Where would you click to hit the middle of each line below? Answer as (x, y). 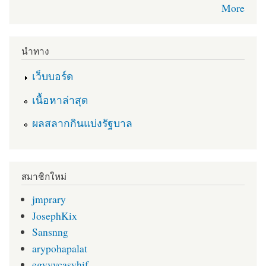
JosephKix (54, 215)
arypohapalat (59, 248)
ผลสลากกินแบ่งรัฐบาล (82, 123)
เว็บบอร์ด (52, 76)
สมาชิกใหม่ (44, 176)
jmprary (49, 199)
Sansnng (50, 232)
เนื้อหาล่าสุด (60, 99)
